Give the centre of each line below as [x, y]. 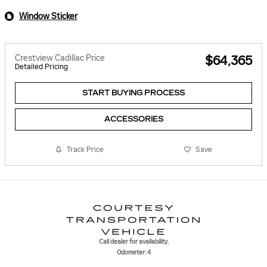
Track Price [85, 150]
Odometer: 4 [133, 253]
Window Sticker [48, 16]
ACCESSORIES [133, 119]
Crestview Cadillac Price [60, 58]
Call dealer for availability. [133, 242]
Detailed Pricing [41, 66]
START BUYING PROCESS [133, 93]
